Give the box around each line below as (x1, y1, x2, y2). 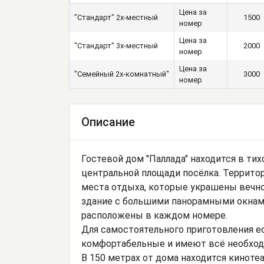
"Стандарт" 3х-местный (74, 41, 158, 51)
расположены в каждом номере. (81, 210, 227, 222)
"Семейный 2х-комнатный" (74, 70, 169, 79)
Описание (81, 115, 135, 130)
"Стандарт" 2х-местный (74, 13, 158, 22)
